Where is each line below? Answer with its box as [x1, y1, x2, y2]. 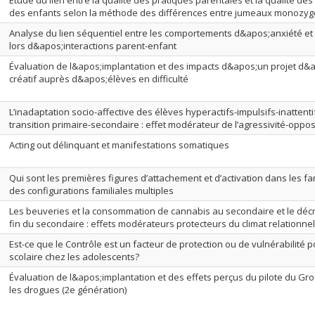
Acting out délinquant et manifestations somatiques [9, 139, 229, 151]
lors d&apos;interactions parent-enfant [9, 39, 176, 52]
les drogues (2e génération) [9, 283, 127, 296]
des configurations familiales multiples [9, 184, 174, 197]
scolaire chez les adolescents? [9, 250, 139, 263]
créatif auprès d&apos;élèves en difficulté [9, 72, 188, 85]
